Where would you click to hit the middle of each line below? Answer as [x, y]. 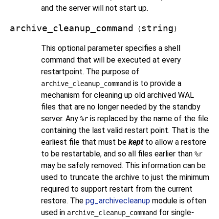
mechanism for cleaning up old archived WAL [118, 95]
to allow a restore [175, 142]
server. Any [61, 118]
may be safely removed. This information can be [123, 165]
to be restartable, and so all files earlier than [118, 153]
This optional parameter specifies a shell [111, 48]
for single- [175, 212]
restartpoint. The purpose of [90, 71]
